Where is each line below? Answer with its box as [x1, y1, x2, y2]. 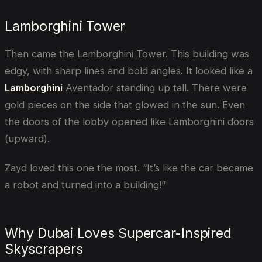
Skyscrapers [5, 241, 83, 258]
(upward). [5, 132, 50, 144]
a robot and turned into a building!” [5, 178, 166, 191]
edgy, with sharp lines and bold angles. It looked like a [5, 64, 253, 77]
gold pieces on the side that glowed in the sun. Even [5, 98, 245, 111]
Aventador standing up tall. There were [63, 81, 247, 94]
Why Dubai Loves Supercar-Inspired [5, 225, 232, 242]
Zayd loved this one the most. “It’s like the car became [5, 161, 253, 174]
